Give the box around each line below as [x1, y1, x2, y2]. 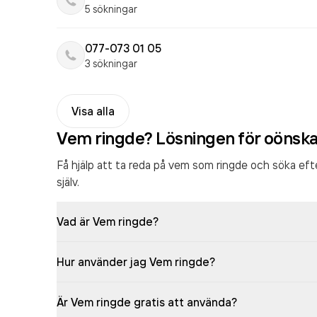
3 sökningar [85, 57, 137, 69]
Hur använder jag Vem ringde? [57, 255, 215, 269]
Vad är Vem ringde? [57, 214, 158, 229]
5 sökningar [85, 3, 137, 15]
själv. [57, 175, 79, 189]
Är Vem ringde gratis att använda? [57, 295, 237, 309]
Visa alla [71, 104, 115, 118]
